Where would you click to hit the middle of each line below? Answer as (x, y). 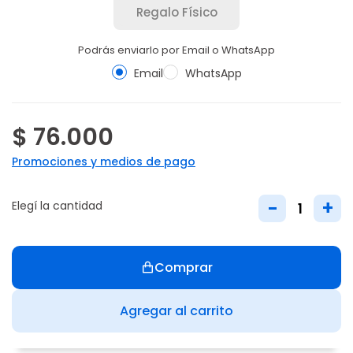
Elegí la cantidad (57, 206)
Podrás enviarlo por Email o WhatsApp (176, 50)
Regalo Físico (176, 12)
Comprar (183, 267)
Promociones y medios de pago (104, 162)
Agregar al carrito (176, 310)
